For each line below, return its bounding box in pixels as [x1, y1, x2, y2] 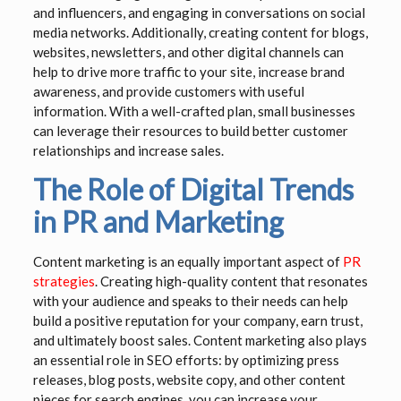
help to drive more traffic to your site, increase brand [32, 64, 345, 81]
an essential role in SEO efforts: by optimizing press [32, 352, 339, 369]
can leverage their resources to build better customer [32, 123, 348, 140]
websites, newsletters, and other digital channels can [32, 44, 344, 61]
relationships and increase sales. [32, 142, 224, 159]
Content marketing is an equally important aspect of [32, 253, 343, 270]
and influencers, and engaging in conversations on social [32, 4, 365, 21]
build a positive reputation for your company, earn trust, [32, 312, 363, 329]
